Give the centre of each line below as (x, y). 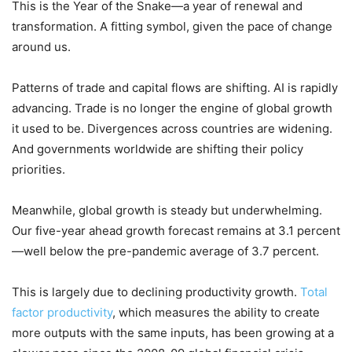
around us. (41, 46)
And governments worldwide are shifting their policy (158, 148)
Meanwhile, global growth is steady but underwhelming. (167, 210)
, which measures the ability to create (216, 312)
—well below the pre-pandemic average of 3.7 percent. (165, 251)
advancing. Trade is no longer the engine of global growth (172, 108)
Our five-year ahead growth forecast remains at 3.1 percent (176, 230)
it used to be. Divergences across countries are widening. (172, 128)
